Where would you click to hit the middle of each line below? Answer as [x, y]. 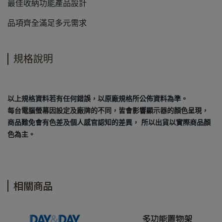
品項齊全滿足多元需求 [47, 23]
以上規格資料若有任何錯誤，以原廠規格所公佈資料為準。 [98, 99]
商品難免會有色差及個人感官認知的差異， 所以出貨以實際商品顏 [109, 123]
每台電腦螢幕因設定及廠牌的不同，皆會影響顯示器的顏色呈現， [108, 111]
